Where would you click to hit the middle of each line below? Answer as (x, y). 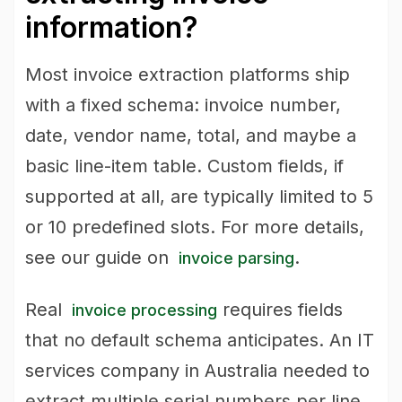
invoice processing (144, 310)
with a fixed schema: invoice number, (183, 105)
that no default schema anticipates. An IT (200, 340)
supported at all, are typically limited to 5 (199, 197)
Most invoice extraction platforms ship (188, 74)
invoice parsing (236, 258)
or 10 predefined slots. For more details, (195, 227)
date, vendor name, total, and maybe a (191, 135)
